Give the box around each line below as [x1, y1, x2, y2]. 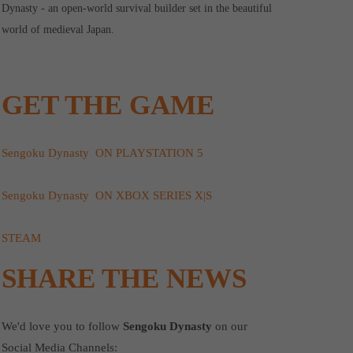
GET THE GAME [2, 90, 215, 121]
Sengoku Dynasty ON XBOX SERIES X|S [2, 189, 213, 202]
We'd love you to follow [2, 320, 124, 333]
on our [215, 320, 248, 333]
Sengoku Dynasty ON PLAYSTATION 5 [2, 147, 204, 159]
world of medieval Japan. [2, 24, 115, 35]
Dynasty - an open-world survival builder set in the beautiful [2, 2, 273, 14]
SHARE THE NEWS [2, 263, 247, 294]
